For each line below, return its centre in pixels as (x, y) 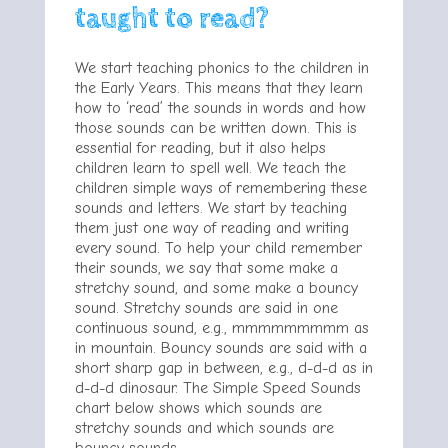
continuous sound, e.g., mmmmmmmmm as (222, 328)
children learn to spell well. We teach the (210, 168)
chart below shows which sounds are (198, 408)
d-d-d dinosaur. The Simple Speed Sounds (218, 388)
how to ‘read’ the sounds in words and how (220, 108)
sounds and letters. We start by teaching (211, 208)
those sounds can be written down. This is (216, 128)
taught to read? (172, 19)
